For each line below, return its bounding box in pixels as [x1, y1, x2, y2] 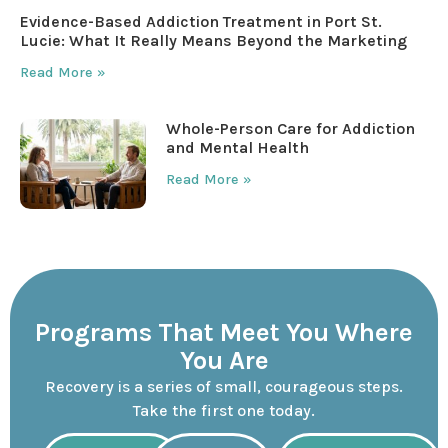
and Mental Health [166, 138, 310, 158]
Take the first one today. [133, 400, 315, 420]
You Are [179, 345, 269, 375]
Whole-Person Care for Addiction [166, 119, 416, 139]
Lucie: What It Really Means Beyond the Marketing [20, 31, 407, 51]
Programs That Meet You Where [35, 317, 413, 347]
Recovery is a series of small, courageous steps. [45, 376, 403, 396]
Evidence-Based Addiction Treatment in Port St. [20, 12, 382, 32]
